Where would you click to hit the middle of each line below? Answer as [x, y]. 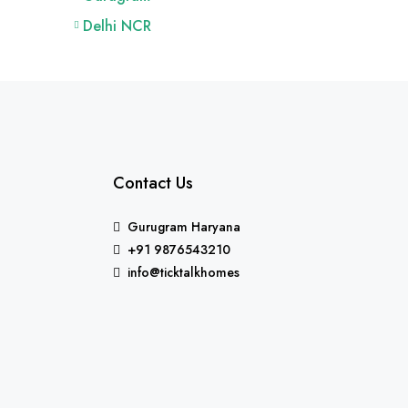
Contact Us [153, 183]
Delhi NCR [117, 25]
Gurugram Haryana [184, 226]
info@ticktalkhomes [184, 272]
